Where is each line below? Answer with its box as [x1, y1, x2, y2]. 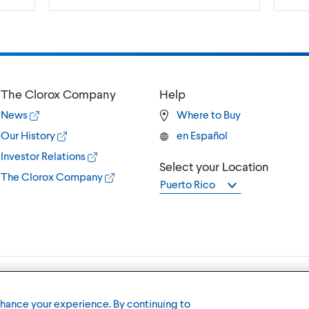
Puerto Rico [159, 177, 215, 190]
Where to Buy [176, 107, 241, 121]
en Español [176, 128, 228, 141]
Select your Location [159, 158, 269, 174]
